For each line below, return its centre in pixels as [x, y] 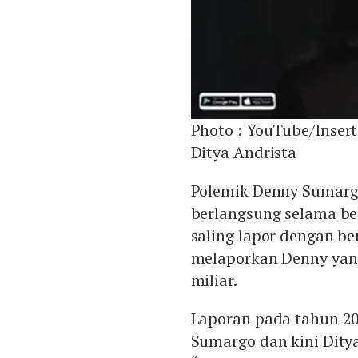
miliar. [214, 280]
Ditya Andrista [244, 153]
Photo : [218, 130]
